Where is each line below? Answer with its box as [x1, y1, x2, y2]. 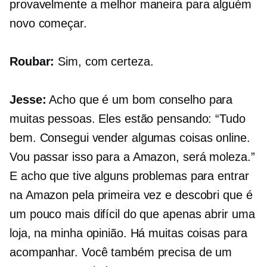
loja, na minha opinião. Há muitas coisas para [10, 226, 247, 240]
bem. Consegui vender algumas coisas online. [10, 131, 250, 145]
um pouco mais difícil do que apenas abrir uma [10, 207, 255, 221]
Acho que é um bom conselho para [46, 93, 233, 107]
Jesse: [10, 93, 46, 107]
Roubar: [10, 55, 55, 69]
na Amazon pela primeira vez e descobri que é [10, 188, 253, 202]
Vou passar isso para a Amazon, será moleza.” [10, 150, 255, 164]
